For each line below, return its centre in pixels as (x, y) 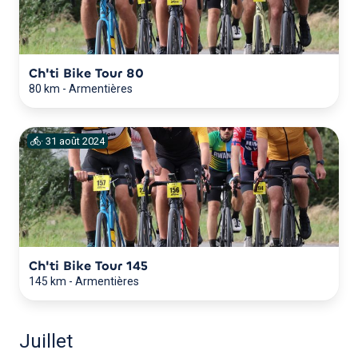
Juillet (46, 341)
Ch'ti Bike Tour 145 (88, 265)
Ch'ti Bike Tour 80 (86, 73)
